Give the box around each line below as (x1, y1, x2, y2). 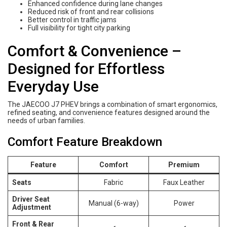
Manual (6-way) (88, 199, 139, 207)
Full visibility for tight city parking (28, 23, 130, 32)
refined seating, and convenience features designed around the (8, 108, 210, 117)
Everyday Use (8, 77, 99, 95)
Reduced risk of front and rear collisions (28, 7, 154, 16)
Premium (168, 160, 200, 169)
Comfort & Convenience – (8, 42, 181, 60)
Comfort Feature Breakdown (8, 134, 162, 149)
